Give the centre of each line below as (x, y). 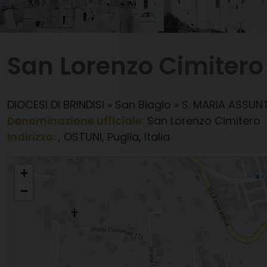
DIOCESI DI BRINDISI (56, 105)
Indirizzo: (31, 137)
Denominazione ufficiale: (76, 121)
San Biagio (143, 105)
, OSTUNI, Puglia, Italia (114, 137)
